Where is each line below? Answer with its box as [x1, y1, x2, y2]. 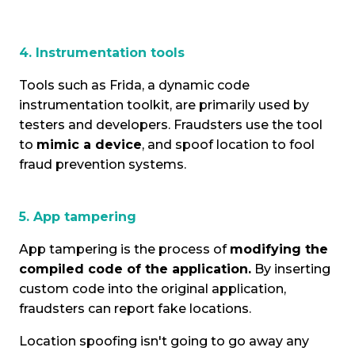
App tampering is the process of [19, 242, 230, 258]
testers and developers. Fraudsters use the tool [19, 117, 323, 133]
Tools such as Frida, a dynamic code [19, 78, 250, 94]
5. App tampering [19, 209, 136, 225]
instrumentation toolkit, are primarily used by [19, 97, 309, 113]
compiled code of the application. [19, 261, 251, 277]
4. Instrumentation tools [19, 45, 185, 61]
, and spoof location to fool [142, 137, 315, 153]
